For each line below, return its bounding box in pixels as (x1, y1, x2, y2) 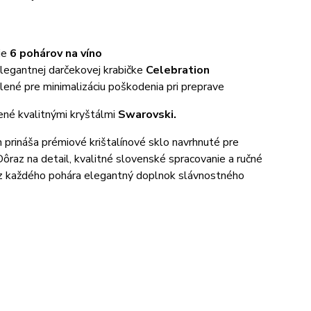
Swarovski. (118, 107, 177, 122)
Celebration (146, 62, 210, 78)
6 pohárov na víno (10, 46, 103, 61)
